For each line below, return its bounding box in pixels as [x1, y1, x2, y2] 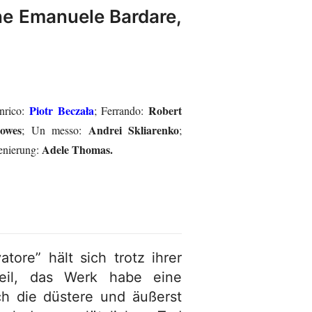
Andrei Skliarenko [81, 122, 180, 138]
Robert [148, 102, 182, 118]
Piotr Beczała [29, 102, 94, 118]
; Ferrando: [93, 103, 148, 118]
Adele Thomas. [42, 141, 113, 157]
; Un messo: [22, 123, 82, 137]
